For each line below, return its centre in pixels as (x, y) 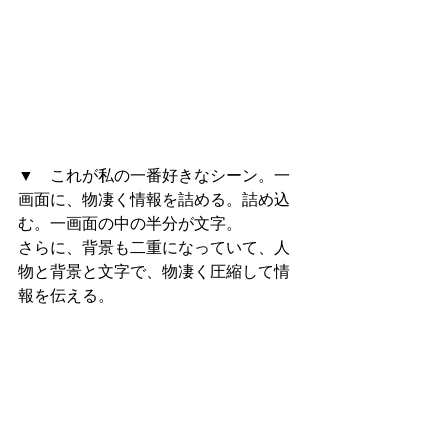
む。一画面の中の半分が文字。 (130, 224)
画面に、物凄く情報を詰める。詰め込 (154, 200)
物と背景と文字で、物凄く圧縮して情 (154, 272)
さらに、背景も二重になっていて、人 (154, 248)
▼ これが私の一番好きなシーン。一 (154, 176)
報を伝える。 (66, 296)
